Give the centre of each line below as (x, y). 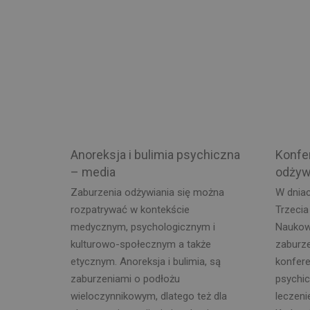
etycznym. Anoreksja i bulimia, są (146, 261)
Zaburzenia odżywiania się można (147, 192)
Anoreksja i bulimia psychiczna (155, 155)
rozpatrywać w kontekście (130, 209)
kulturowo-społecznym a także (141, 244)
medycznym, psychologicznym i (143, 227)
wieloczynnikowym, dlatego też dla (149, 296)
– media (93, 172)
